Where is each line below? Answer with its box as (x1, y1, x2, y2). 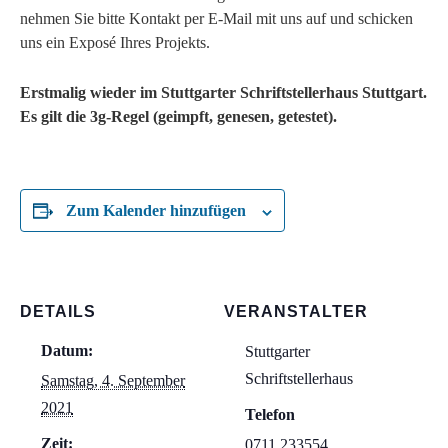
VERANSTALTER (224, 303, 368, 321)
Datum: (41, 342, 93, 360)
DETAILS (20, 303, 96, 321)
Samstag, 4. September (41, 372, 185, 390)
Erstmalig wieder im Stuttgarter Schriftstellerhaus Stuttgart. (20, 84, 427, 102)
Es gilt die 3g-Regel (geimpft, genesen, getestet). (20, 108, 341, 126)
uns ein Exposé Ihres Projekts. (20, 34, 210, 52)
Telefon (245, 406, 295, 424)
